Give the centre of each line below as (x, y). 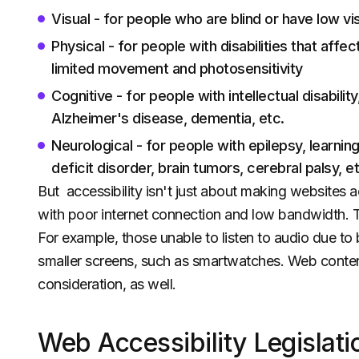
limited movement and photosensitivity (177, 69)
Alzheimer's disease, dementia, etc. (168, 118)
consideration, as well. (107, 284)
